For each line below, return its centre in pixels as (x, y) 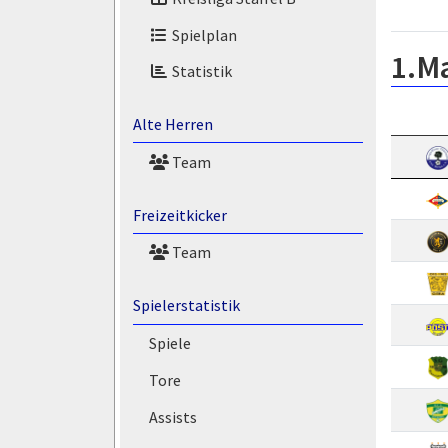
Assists (172, 416)
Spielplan (202, 34)
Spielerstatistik (186, 305)
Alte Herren (172, 124)
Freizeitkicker (179, 214)
